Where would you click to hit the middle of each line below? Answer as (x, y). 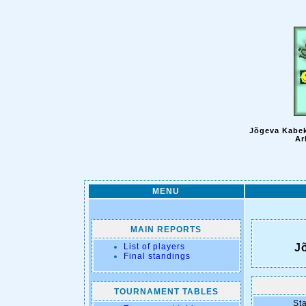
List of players (154, 247)
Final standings (157, 256)
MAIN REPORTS (166, 229)
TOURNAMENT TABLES (166, 292)
